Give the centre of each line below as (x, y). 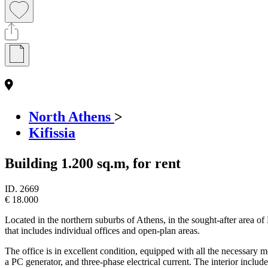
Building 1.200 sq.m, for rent (93, 163)
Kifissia (52, 133)
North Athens (71, 116)
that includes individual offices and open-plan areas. (102, 230)
